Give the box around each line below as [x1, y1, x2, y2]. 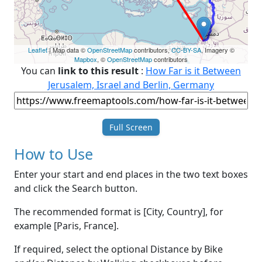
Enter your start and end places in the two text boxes [14, 168, 248, 181]
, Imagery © [201, 45, 235, 55]
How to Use [14, 144, 93, 164]
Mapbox [74, 54, 97, 64]
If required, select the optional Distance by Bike [14, 243, 223, 256]
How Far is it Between [146, 64, 241, 78]
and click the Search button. [14, 182, 137, 195]
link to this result [58, 64, 139, 78]
